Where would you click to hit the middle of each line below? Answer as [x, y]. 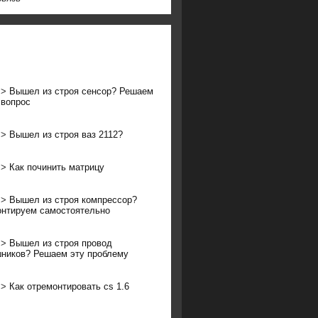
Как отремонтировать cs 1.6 [69, 286]
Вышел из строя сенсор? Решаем [81, 91]
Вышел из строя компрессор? [73, 200]
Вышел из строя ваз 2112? [66, 135]
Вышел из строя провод [61, 243]
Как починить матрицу [57, 167]
